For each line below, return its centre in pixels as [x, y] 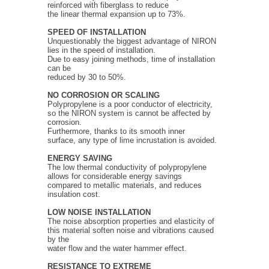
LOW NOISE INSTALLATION [99, 212]
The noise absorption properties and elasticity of [131, 221]
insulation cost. [74, 194]
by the [58, 239]
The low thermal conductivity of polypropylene [127, 167]
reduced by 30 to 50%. [87, 77]
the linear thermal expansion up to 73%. [116, 14]
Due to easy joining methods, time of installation [131, 59]
